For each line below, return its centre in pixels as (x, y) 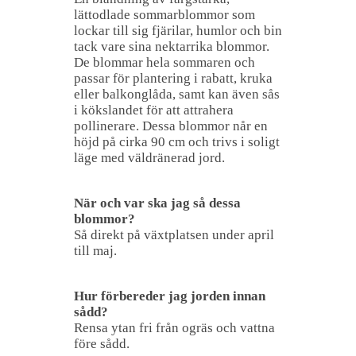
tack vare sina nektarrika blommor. (172, 46)
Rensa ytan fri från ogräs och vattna (174, 327)
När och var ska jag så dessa (157, 203)
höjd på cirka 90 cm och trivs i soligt (177, 141)
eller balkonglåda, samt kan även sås (177, 94)
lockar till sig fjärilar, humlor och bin (178, 30)
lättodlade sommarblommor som (164, 14)
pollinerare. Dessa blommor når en (171, 126)
